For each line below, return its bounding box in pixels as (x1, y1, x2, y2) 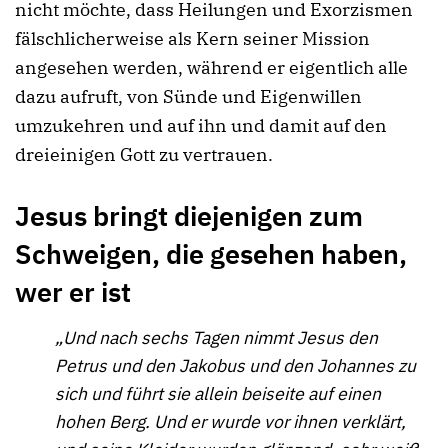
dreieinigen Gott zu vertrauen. (15, 143, 273, 167)
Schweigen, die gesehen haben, (15, 235, 407, 271)
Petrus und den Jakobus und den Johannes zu (55, 354, 416, 378)
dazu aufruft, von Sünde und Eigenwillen (15, 85, 362, 109)
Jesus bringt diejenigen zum (15, 197, 363, 233)
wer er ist (15, 273, 131, 309)
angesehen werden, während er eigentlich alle (15, 56, 408, 80)
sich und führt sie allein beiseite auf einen (55, 382, 381, 406)
